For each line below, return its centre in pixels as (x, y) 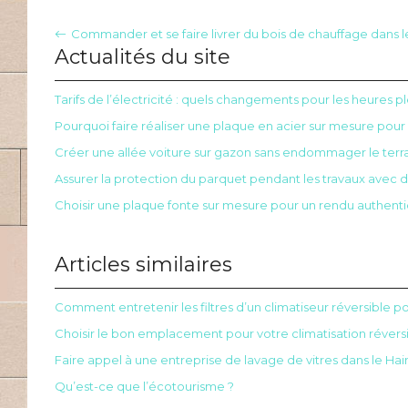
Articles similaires (143, 265)
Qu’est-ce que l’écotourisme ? (144, 386)
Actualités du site (143, 57)
